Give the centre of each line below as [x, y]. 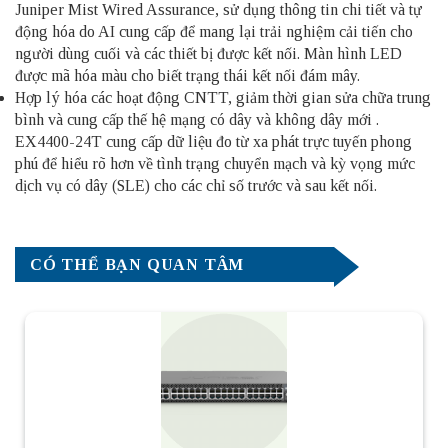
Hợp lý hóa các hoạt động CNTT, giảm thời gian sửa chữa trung [223, 97]
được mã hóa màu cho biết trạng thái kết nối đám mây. [187, 75]
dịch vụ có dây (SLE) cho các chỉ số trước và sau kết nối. [196, 185]
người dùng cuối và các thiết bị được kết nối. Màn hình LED [208, 53]
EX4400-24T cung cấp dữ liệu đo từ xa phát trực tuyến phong [213, 141]
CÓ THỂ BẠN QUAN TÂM [137, 265]
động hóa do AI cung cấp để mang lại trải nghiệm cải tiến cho [214, 31]
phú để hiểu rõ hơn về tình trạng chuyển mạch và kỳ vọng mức [215, 163]
